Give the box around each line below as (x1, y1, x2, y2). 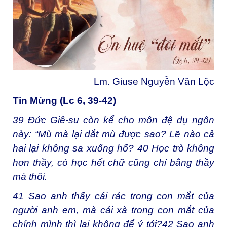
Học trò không (148, 142, 215, 154)
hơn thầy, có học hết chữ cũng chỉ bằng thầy (13, 157, 214, 168)
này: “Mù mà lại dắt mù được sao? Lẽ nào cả (13, 128, 214, 139)
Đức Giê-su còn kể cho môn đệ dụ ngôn (24, 114, 214, 125)
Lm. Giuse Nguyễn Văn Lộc (94, 76, 214, 87)
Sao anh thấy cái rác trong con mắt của (24, 190, 214, 201)
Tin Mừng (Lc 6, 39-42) (13, 95, 116, 106)
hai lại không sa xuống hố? (13, 142, 137, 154)
